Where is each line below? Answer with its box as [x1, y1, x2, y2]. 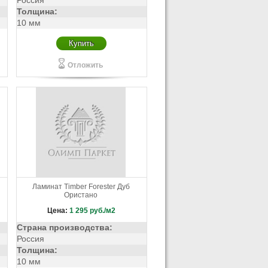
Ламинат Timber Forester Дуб [32, 182, 130, 191]
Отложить [67, 61, 103, 69]
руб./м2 [90, 206, 116, 215]
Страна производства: [16, 223, 112, 232]
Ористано [64, 191, 98, 199]
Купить [69, 39, 95, 48]
